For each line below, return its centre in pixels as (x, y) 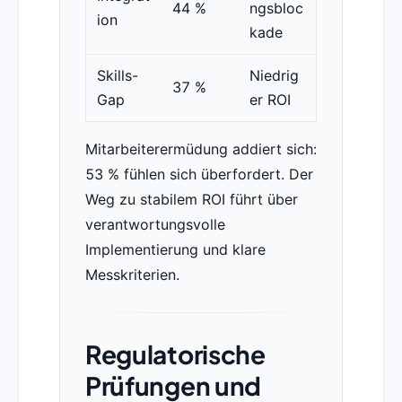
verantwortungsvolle (155, 225)
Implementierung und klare (175, 250)
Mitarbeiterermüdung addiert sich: (201, 149)
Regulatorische (175, 354)
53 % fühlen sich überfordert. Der (199, 175)
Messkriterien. (132, 275)
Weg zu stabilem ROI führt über (191, 200)
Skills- (117, 76)
